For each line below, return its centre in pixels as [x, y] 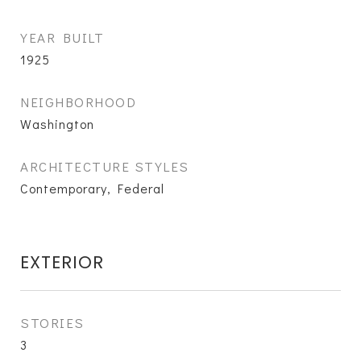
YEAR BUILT [62, 37]
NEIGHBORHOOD [78, 102]
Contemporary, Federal [92, 188]
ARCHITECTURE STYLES [105, 166]
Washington [57, 124]
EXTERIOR [62, 262]
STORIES [52, 323]
